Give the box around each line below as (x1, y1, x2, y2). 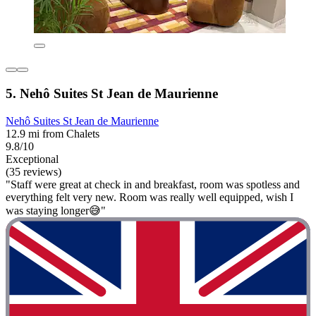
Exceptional (6, 152, 59, 165)
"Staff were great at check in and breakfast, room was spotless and (6, 178, 300, 190)
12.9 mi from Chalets (6, 127, 99, 140)
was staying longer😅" (6, 204, 106, 217)
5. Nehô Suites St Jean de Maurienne (6, 85, 218, 101)
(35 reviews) (6, 165, 61, 178)
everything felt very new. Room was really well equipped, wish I (6, 190, 293, 203)
